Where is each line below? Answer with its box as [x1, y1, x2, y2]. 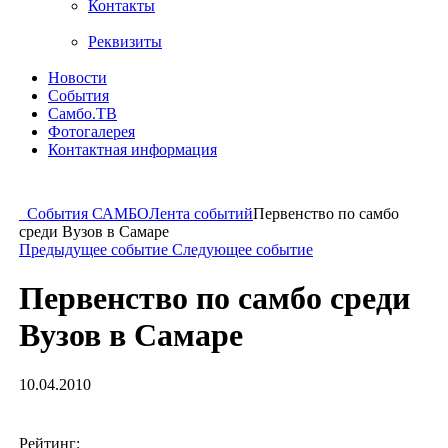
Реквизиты [88, 33, 162, 50]
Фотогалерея [48, 123, 135, 140]
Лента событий [149, 205, 253, 222]
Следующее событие [172, 241, 313, 258]
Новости [48, 69, 107, 86]
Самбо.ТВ [48, 105, 117, 122]
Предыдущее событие [19, 241, 172, 258]
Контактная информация [48, 141, 217, 158]
